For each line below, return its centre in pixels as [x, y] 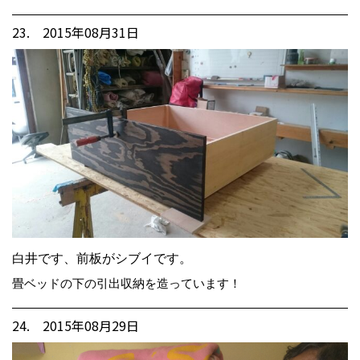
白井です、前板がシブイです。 [102, 258]
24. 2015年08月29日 [76, 325]
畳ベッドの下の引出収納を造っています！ [127, 283]
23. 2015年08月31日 [76, 32]
